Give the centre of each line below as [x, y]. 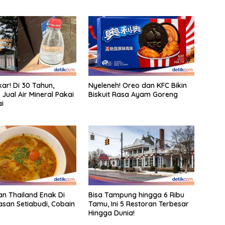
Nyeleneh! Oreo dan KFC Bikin [137, 86]
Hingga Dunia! [111, 213]
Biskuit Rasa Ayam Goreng [133, 95]
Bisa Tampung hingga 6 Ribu [136, 195]
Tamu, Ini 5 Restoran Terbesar [138, 204]
